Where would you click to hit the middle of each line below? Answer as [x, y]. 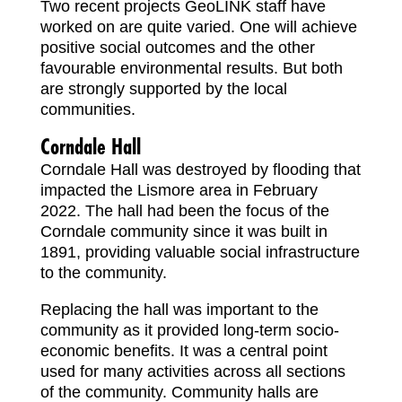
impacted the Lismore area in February [179, 190]
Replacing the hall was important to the [179, 309]
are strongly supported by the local [163, 88]
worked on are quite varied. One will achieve [198, 26]
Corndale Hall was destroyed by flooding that [200, 169]
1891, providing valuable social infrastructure [200, 252]
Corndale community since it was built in [184, 231]
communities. [87, 109]
